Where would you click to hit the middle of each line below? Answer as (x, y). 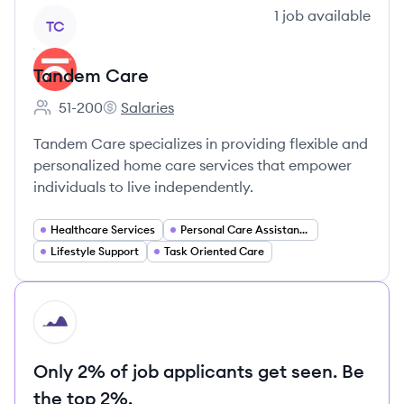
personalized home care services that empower (193, 165)
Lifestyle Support (95, 251)
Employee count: (89, 117)
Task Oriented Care (214, 251)
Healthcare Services (103, 230)
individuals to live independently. (143, 187)
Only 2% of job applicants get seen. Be (199, 371)
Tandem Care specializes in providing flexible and (201, 143)
